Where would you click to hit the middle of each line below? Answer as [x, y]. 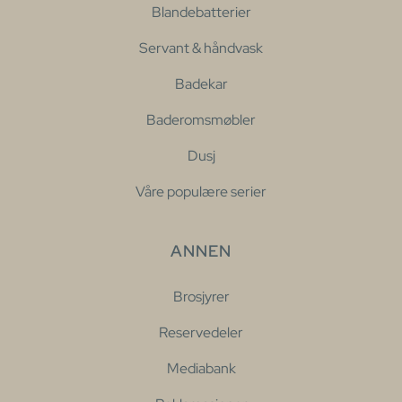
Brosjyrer [201, 296]
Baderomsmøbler [201, 119]
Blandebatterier [201, 12]
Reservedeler [201, 332]
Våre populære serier [201, 191]
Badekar [201, 83]
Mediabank [201, 368]
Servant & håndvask [201, 48]
